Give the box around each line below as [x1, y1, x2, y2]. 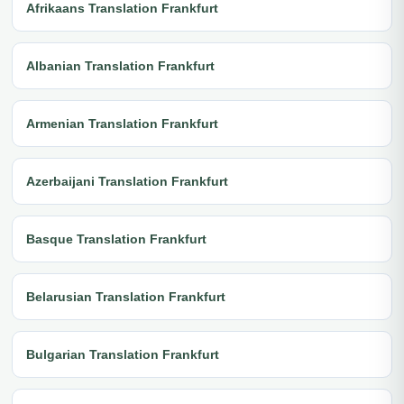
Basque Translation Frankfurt [26, 231, 207, 246]
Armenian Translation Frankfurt [26, 115, 218, 131]
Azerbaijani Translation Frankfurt [26, 173, 228, 188]
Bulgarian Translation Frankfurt [26, 346, 219, 362]
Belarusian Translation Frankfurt [26, 289, 225, 304]
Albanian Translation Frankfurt [26, 58, 215, 73]
